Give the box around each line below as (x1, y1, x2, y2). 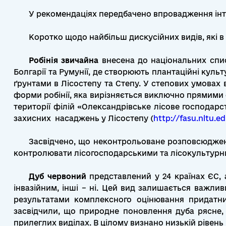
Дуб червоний (29, 172, 86, 181)
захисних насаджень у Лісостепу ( (14, 114, 153, 123)
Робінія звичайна (29, 56, 99, 65)
